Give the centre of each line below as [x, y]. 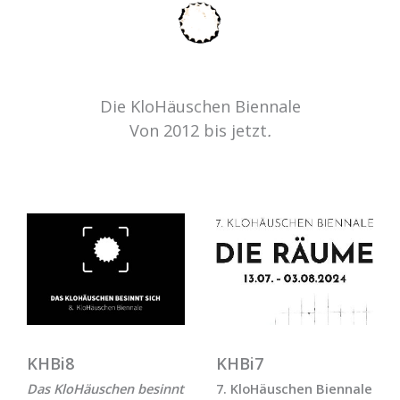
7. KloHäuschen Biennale [294, 389]
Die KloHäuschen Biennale [200, 106]
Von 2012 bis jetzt [198, 130]
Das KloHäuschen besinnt [105, 389]
